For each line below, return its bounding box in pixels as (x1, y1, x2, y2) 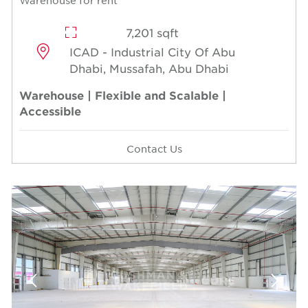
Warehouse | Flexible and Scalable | (19, 88, 226, 102)
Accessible (19, 104, 81, 118)
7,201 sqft (125, 25, 179, 40)
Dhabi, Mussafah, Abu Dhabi (69, 61, 230, 76)
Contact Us (126, 142, 182, 155)
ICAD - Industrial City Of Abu (69, 45, 236, 59)
